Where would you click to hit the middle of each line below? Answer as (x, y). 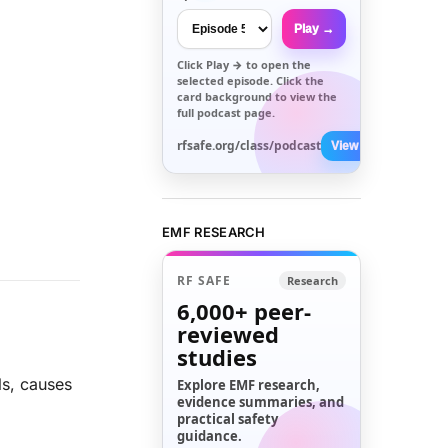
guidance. (210, 436)
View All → (361, 145)
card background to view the (257, 96)
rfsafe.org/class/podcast (249, 145)
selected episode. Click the (251, 80)
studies (217, 357)
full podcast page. (226, 112)
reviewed (228, 334)
